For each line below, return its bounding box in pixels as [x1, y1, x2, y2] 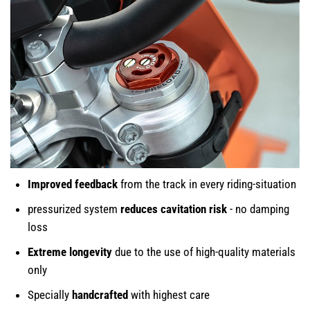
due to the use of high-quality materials [112, 245, 295, 259]
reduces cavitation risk [120, 202, 227, 217]
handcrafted [72, 288, 128, 302]
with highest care [128, 288, 210, 302]
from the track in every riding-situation [118, 177, 296, 192]
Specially [28, 288, 72, 302]
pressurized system [28, 202, 120, 217]
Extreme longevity [28, 245, 112, 259]
